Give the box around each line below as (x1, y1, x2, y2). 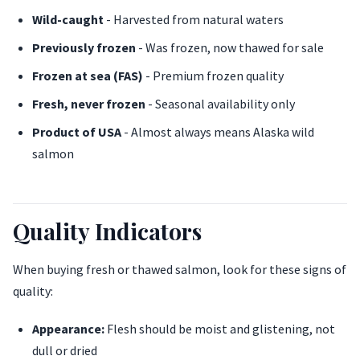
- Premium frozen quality (143, 67, 284, 84)
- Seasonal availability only (145, 96, 295, 112)
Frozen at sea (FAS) (32, 67, 143, 84)
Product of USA (32, 124, 121, 141)
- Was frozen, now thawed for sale (136, 39, 324, 56)
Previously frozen (32, 39, 136, 56)
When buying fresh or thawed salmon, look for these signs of (13, 261, 346, 278)
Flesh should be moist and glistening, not (104, 321, 335, 337)
